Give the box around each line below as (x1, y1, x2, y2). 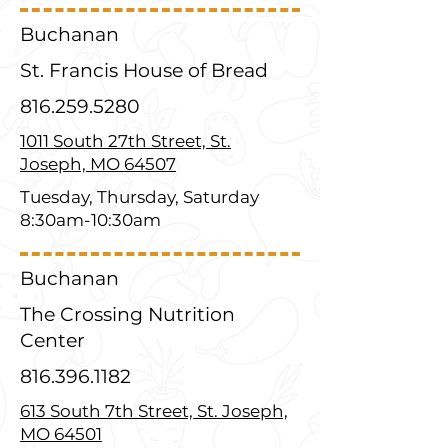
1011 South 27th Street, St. (20, 131, 231, 151)
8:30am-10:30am (20, 210, 161, 230)
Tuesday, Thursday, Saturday (20, 187, 259, 207)
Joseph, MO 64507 (20, 154, 176, 174)
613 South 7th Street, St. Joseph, (20, 401, 288, 421)
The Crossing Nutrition (20, 303, 235, 326)
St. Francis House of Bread (20, 59, 268, 82)
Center (20, 329, 85, 352)
